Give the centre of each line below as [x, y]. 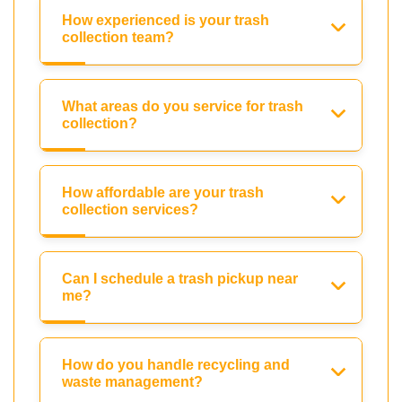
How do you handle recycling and [176, 365]
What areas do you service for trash [183, 107]
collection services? [130, 210]
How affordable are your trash [163, 193]
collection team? [118, 38]
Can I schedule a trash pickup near [180, 279]
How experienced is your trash [166, 21]
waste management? [132, 382]
